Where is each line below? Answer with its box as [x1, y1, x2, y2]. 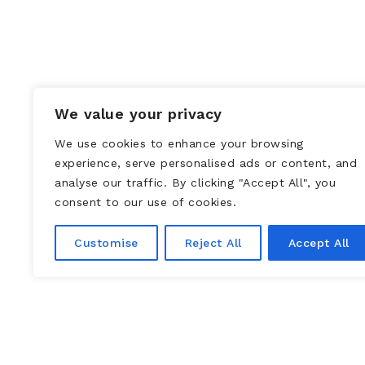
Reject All [184, 236, 242, 249]
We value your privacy [55, 105, 222, 122]
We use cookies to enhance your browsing [55, 137, 304, 150]
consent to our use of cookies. [55, 196, 236, 209]
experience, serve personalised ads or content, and [55, 156, 357, 169]
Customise [74, 236, 139, 249]
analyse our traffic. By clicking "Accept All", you [55, 176, 336, 189]
